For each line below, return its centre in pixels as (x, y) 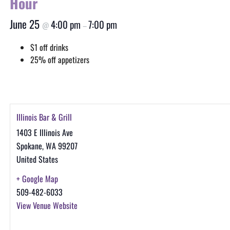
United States (37, 159)
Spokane (29, 146)
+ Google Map (37, 179)
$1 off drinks (49, 47)
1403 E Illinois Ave (44, 132)
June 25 (26, 24)
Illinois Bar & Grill (44, 117)
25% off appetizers (60, 60)
